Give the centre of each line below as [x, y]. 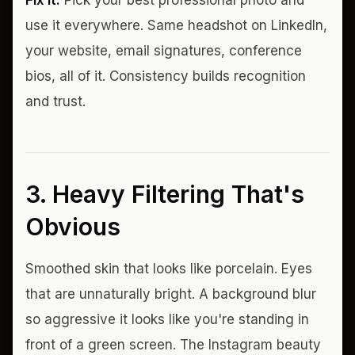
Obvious [73, 227]
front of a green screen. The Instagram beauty [173, 345]
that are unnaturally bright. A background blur [171, 294]
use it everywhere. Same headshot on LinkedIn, [176, 25]
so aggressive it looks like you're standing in [167, 319]
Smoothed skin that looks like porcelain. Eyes [169, 269]
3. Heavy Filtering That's [165, 194]
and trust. [55, 101]
